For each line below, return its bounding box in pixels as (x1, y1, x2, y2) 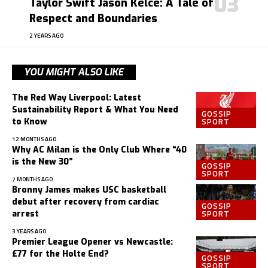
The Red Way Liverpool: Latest (12, 92, 141, 104)
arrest (12, 208, 39, 220)
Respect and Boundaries (29, 11, 157, 26)
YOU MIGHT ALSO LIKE (24, 66, 124, 79)
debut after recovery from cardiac (12, 196, 159, 208)
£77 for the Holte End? (12, 248, 109, 260)
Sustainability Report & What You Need (12, 104, 178, 116)
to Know (12, 116, 47, 128)
